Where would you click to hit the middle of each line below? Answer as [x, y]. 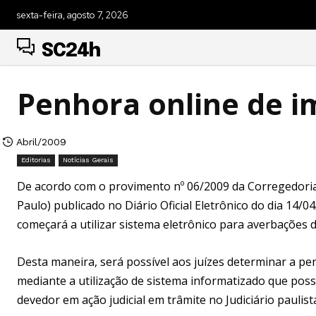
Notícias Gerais [88, 159]
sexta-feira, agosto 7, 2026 [73, 15]
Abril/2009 [41, 141]
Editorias [36, 159]
